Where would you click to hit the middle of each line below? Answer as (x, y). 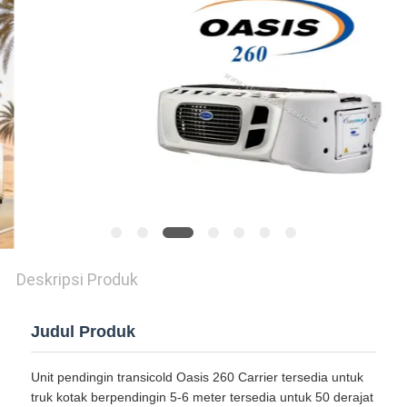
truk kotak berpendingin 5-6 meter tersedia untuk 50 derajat (202, 397)
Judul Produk (83, 332)
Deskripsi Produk (77, 280)
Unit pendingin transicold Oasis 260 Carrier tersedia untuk (197, 377)
